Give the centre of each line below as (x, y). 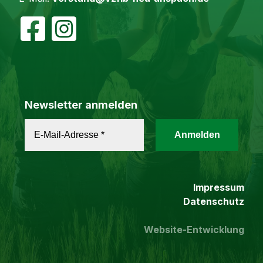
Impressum (219, 188)
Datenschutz (214, 202)
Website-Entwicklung (194, 230)
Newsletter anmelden (81, 104)
